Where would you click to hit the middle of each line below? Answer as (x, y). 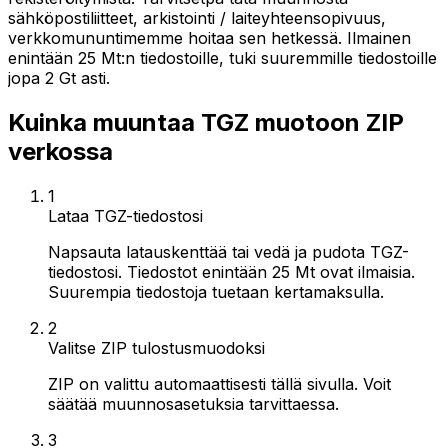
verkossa (60, 151)
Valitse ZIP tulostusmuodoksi (156, 347)
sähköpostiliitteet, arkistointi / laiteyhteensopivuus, (197, 18)
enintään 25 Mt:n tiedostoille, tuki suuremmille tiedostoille (222, 58)
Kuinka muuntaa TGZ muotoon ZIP (206, 122)
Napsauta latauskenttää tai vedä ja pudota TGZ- (228, 251)
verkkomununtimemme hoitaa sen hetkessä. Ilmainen (209, 38)
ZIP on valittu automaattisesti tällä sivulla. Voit (219, 383)
